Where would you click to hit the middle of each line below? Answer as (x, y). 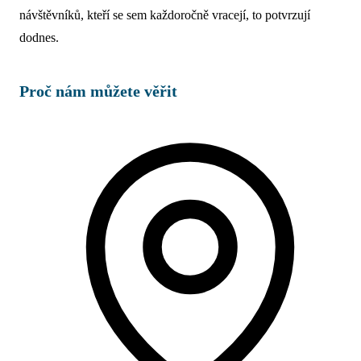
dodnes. (39, 37)
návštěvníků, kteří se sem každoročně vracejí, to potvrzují (165, 15)
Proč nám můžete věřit (98, 91)
